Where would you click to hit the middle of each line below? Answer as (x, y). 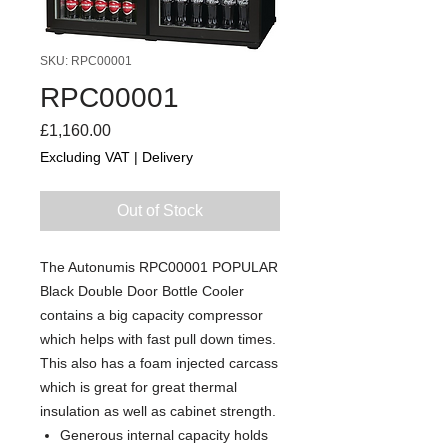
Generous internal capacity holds (164, 434)
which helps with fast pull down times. (158, 338)
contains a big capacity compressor (151, 314)
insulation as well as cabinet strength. (158, 410)
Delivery (167, 156)
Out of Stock (160, 210)
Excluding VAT (85, 156)
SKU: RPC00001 (86, 60)
